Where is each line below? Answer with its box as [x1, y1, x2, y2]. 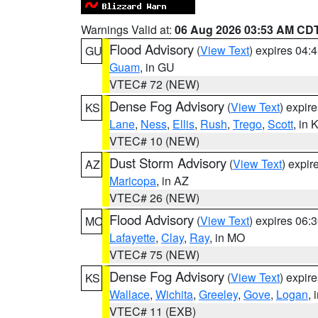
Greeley [199, 286, 238, 302]
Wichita [155, 286, 193, 302]
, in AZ [156, 172, 189, 189]
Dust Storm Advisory [109, 153, 226, 172]
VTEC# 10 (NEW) [109, 133, 199, 149]
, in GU [140, 59, 175, 75]
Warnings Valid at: [81, 21, 175, 38]
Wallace [109, 286, 150, 302]
